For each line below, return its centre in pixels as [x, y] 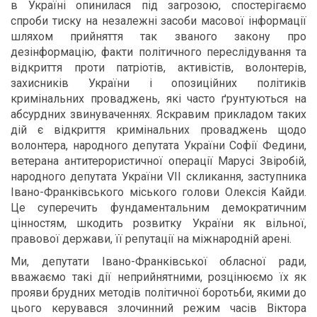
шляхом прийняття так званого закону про [158, 36]
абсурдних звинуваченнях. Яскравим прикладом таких [158, 114]
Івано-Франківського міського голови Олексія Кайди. [158, 192]
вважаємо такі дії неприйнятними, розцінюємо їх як [158, 277]
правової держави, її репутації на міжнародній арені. [151, 239]
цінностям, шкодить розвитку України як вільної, [158, 223]
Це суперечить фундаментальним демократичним [158, 208]
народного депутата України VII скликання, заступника [158, 177]
